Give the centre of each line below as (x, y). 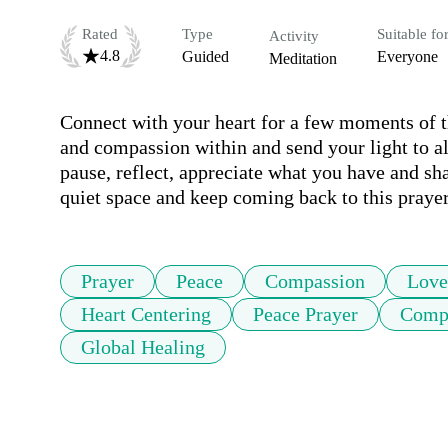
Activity (294, 36)
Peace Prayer (305, 314)
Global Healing (143, 347)
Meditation (303, 59)
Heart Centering (146, 314)
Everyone (407, 57)
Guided (205, 57)
